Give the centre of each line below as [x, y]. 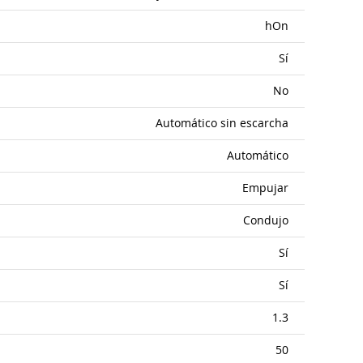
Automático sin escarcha [222, 123]
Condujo [266, 220]
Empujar [265, 188]
